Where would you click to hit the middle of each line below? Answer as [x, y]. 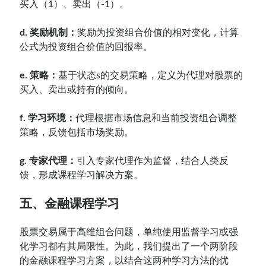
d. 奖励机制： [49, 32]
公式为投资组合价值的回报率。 [86, 47]
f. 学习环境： [48, 118]
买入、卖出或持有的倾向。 [77, 89]
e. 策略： [39, 75]
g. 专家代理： [48, 161]
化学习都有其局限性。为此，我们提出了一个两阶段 [129, 246]
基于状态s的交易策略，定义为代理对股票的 [151, 75]
